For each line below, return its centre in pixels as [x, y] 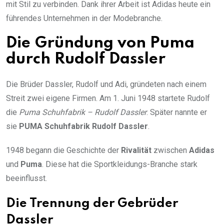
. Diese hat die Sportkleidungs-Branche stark [120, 164]
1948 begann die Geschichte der [63, 150]
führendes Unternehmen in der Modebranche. [84, 18]
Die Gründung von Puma [100, 43]
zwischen [170, 150]
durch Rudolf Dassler [86, 59]
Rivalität [136, 150]
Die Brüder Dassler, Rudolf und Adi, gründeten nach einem [106, 84]
